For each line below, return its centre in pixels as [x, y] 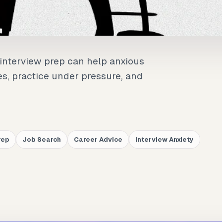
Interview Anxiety [165, 140]
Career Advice [98, 140]
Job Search [42, 140]
